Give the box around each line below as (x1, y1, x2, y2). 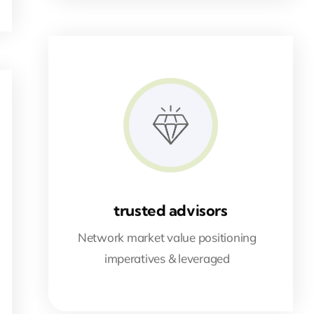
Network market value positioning (77, 230, 257, 245)
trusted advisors (114, 200, 228, 221)
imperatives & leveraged (104, 251, 230, 266)
